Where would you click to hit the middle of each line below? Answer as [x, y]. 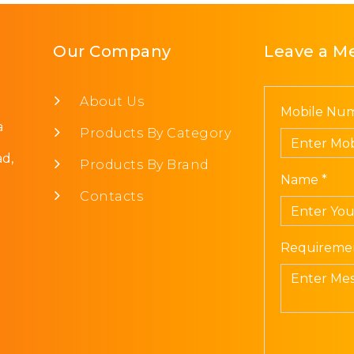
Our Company [112, 52]
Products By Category [153, 134]
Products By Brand [143, 165]
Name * [304, 180]
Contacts [109, 197]
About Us [110, 102]
